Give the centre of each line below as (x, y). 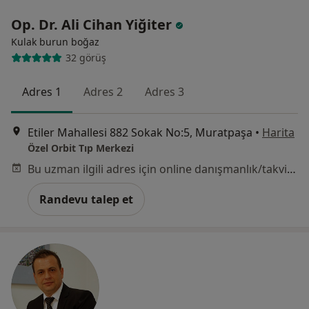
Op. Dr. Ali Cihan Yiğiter (93, 24)
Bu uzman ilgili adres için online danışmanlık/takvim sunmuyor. (291, 169)
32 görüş (86, 58)
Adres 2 (103, 91)
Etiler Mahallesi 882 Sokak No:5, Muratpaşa (140, 132)
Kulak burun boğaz (55, 41)
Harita (278, 132)
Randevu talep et (86, 199)
